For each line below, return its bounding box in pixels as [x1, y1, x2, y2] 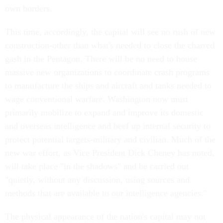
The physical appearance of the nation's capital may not [5, 212, 206, 222]
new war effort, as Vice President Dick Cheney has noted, [5, 148, 215, 158]
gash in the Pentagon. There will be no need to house [5, 54, 197, 64]
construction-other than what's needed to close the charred [5, 40, 215, 50]
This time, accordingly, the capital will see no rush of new [5, 27, 216, 37]
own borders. [5, 3, 52, 13]
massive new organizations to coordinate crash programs [5, 67, 210, 77]
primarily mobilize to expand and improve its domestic [5, 108, 204, 117]
